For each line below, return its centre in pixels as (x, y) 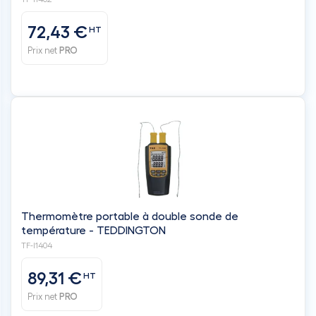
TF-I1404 (37, 245)
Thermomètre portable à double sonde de (130, 216)
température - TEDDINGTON (93, 230)
